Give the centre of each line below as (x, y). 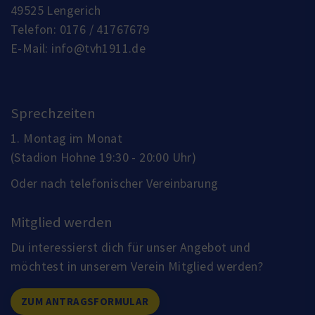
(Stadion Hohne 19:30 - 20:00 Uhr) (104, 157)
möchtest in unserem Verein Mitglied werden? (137, 266)
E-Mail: (31, 48)
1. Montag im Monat (67, 138)
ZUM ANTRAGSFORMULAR (85, 301)
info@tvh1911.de (99, 48)
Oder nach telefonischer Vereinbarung (115, 183)
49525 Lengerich (56, 10)
